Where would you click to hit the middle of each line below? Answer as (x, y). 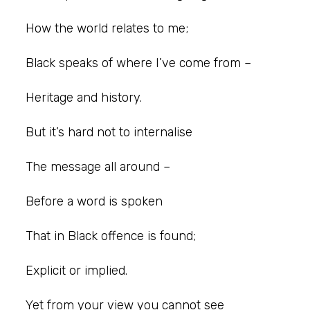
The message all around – (98, 166)
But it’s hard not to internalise (109, 132)
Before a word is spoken (94, 201)
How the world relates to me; (107, 28)
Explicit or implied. (76, 270)
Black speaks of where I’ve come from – (138, 63)
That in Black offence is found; (111, 236)
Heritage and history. (84, 97)
